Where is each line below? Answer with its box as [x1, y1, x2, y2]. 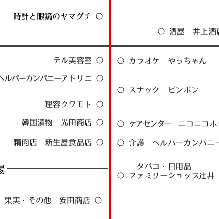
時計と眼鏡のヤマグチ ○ [13, 12, 103, 20]
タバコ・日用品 [136, 162, 191, 170]
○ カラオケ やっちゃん [117, 56, 207, 65]
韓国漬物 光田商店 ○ [22, 118, 104, 126]
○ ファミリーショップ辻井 [117, 171, 215, 179]
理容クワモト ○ [45, 100, 104, 108]
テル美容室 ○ [53, 56, 104, 64]
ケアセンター [129, 119, 178, 128]
